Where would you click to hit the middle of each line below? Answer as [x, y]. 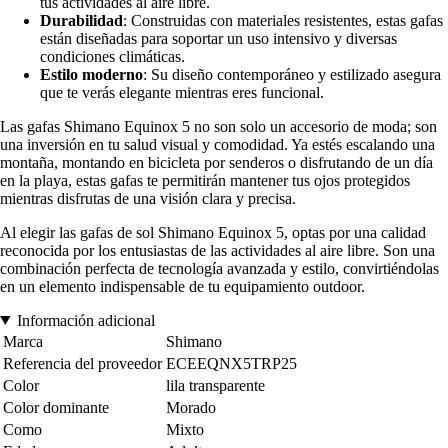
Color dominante [56, 407]
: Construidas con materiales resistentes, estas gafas [283, 20]
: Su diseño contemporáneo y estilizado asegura [292, 74]
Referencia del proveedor [82, 363]
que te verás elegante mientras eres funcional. [182, 92]
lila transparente [215, 385]
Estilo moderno [91, 74]
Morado [191, 407]
